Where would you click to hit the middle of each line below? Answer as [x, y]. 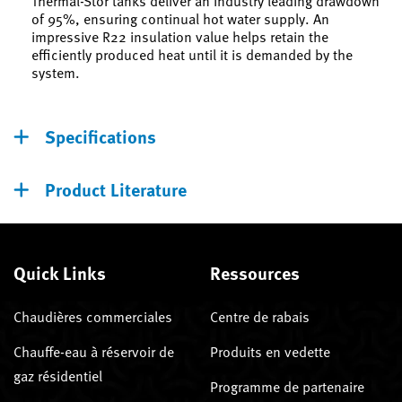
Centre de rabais [260, 316]
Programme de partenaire [287, 386]
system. [56, 72]
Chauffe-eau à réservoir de [94, 351]
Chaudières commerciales [93, 316]
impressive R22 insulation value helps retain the [180, 36]
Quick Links [60, 272]
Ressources [255, 272]
